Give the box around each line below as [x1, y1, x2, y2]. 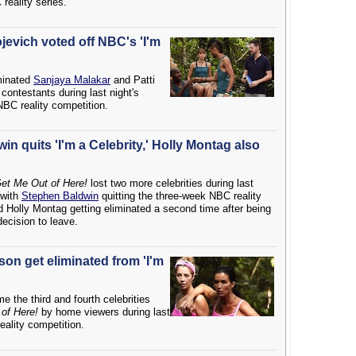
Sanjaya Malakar [33, 74, 110, 86]
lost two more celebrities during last [87, 177, 253, 189]
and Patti [110, 74, 155, 86]
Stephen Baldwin [21, 190, 99, 202]
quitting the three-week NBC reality [99, 190, 261, 202]
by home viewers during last [38, 306, 170, 318]
